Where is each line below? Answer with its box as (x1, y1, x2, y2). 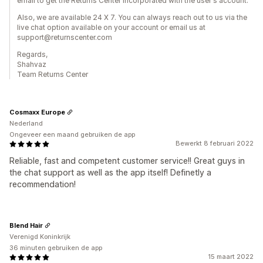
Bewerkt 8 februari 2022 (176, 139, 254, 147)
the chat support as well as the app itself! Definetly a (9, 167, 211, 177)
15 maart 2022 (208, 252, 254, 261)
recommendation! (9, 179, 76, 189)
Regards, (17, 50, 48, 59)
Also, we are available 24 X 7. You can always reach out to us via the (17, 13, 247, 22)
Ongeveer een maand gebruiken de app (9, 130, 135, 139)
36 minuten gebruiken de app (9, 244, 102, 252)
